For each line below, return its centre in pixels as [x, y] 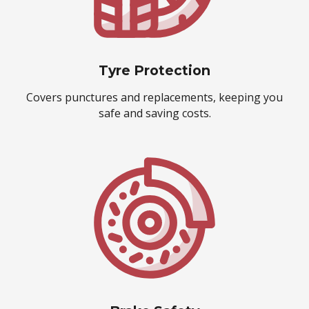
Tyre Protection [154, 70]
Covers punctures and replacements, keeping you [154, 97]
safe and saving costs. [154, 113]
